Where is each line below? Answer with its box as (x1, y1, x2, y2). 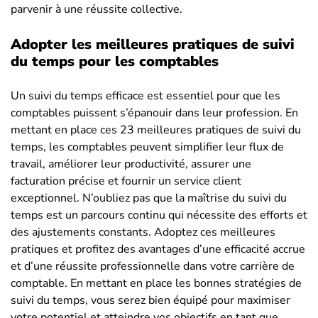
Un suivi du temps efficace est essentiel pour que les (11, 87, 280, 104)
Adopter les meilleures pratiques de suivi (11, 34, 295, 54)
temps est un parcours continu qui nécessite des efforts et (11, 207, 307, 223)
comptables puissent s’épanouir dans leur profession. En (11, 104, 298, 121)
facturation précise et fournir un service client (11, 172, 241, 189)
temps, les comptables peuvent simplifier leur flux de (11, 138, 284, 155)
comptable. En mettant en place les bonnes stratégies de (11, 275, 302, 291)
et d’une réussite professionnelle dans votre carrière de (11, 258, 295, 274)
